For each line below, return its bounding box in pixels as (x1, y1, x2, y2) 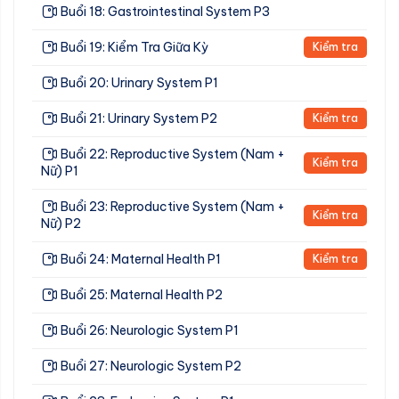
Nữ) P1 (41, 162, 78, 179)
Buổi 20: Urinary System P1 (61, 74, 218, 91)
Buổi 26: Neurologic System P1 (61, 322, 239, 338)
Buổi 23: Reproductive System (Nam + (61, 198, 285, 215)
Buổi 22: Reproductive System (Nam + (61, 145, 285, 162)
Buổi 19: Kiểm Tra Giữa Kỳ (61, 38, 208, 55)
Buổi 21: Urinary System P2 (61, 110, 217, 126)
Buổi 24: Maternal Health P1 (61, 250, 221, 267)
